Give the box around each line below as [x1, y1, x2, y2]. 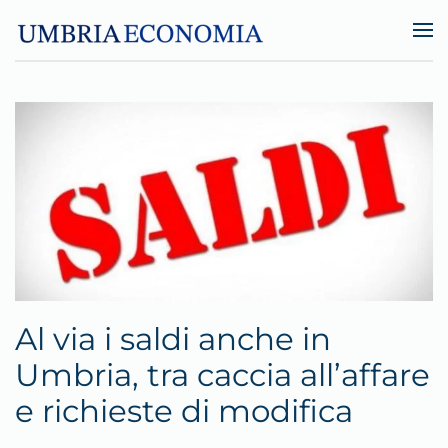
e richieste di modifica [15, 392, 353, 431]
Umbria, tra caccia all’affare [15, 356, 430, 395]
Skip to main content [46, 47, 190, 69]
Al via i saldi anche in [15, 320, 331, 359]
